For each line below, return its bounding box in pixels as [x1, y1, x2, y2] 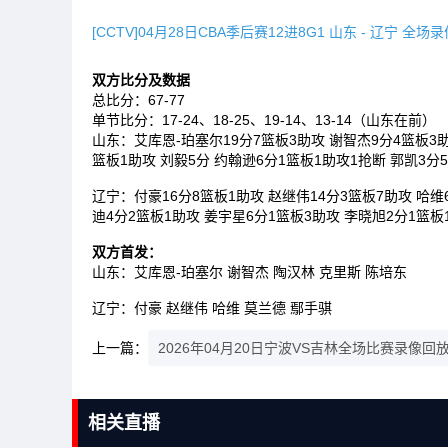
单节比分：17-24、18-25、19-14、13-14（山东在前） [92, 112, 436, 128]
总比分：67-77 [92, 92, 185, 108]
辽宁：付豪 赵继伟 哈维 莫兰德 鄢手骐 [92, 300, 332, 316]
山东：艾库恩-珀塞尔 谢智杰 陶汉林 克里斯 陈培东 [92, 264, 407, 280]
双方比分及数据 [92, 72, 190, 88]
